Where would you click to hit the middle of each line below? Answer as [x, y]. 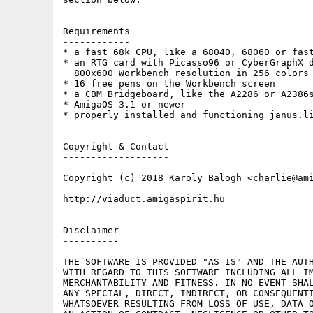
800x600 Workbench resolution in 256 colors [186, 73]
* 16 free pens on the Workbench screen [169, 83]
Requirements [96, 31]
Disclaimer [91, 230]
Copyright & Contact [116, 146]
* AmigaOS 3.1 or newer [124, 104]
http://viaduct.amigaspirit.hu [144, 199]
